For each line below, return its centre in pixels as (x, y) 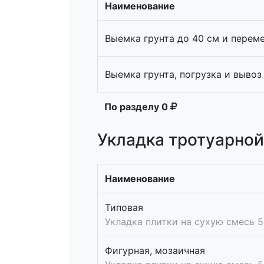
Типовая (124, 207)
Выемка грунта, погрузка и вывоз (183, 74)
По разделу (133, 106)
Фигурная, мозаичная (155, 250)
